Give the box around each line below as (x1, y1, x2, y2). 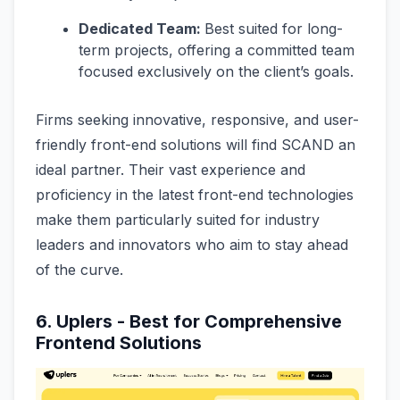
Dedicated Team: (79, 20, 204, 38)
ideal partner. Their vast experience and (36, 161, 305, 179)
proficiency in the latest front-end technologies (36, 186, 354, 204)
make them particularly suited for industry (36, 211, 320, 229)
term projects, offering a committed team (79, 41, 354, 60)
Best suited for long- (204, 20, 343, 38)
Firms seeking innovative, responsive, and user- (36, 111, 359, 129)
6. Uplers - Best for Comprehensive (36, 311, 342, 333)
